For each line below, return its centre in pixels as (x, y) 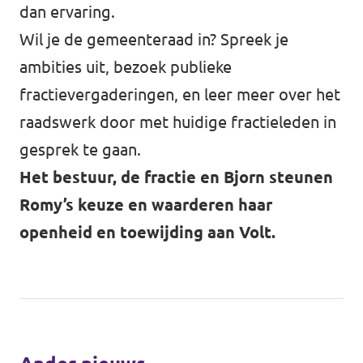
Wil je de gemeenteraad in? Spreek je (154, 39)
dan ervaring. (67, 12)
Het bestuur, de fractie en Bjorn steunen (176, 177)
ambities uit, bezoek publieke (126, 67)
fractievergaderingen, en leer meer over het (180, 94)
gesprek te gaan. (80, 149)
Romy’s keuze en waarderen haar (146, 205)
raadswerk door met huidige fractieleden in (178, 122)
